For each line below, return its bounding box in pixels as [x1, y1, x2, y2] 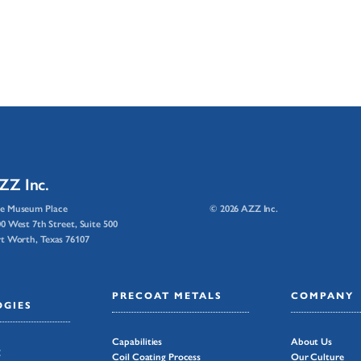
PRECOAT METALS [112, 288, 223, 301]
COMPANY [290, 288, 354, 301]
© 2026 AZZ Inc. [210, 203, 279, 215]
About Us [290, 336, 332, 348]
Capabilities [112, 336, 163, 348]
